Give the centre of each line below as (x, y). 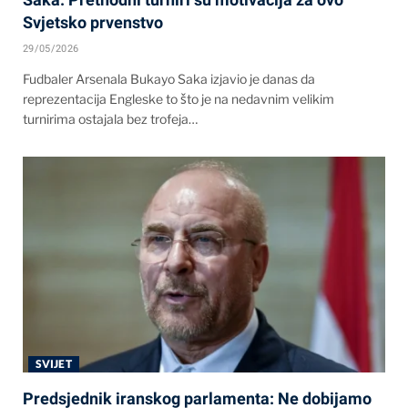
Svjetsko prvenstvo (93, 23)
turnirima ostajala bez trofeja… (110, 119)
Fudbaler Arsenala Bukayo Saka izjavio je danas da (169, 79)
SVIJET (54, 364)
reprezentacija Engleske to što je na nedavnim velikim (178, 99)
